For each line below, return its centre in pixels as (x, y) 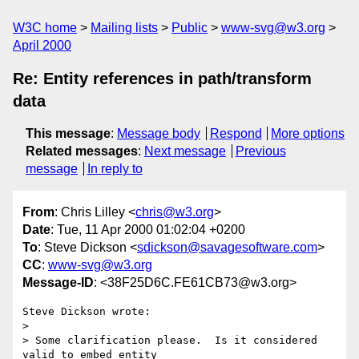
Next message (185, 151)
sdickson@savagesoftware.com (227, 248)
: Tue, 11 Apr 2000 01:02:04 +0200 (148, 230)
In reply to (115, 169)
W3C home (45, 28)
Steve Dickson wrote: (87, 312)
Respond (236, 133)
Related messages (82, 151)
